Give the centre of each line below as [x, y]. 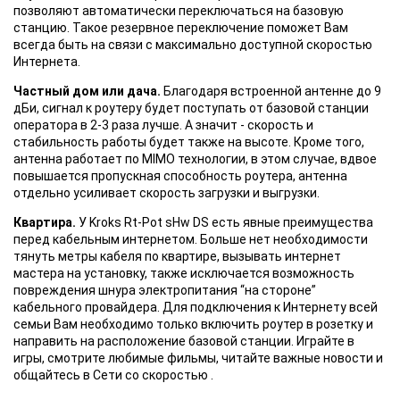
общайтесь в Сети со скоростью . [113, 375]
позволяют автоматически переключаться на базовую [179, 11]
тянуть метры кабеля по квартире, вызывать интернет [177, 257]
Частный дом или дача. [87, 92]
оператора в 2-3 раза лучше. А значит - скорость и [163, 125]
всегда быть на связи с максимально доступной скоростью [193, 45]
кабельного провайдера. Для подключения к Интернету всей [196, 308]
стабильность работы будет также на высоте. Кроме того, [189, 142]
